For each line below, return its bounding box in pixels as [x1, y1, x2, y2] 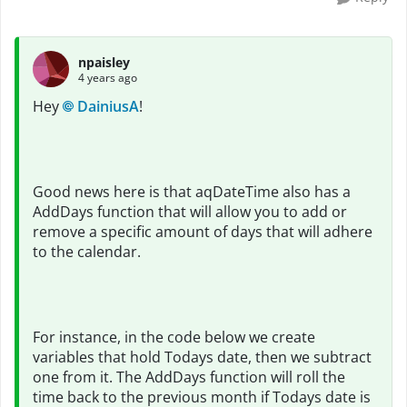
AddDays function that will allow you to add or [33, 202, 347, 222]
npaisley [78, 53, 130, 71]
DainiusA [77, 96, 139, 116]
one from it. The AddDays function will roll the [33, 367, 345, 387]
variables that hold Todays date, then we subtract [33, 347, 372, 367]
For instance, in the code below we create [33, 327, 315, 347]
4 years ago [78, 69, 137, 85]
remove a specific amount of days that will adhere [33, 222, 372, 242]
